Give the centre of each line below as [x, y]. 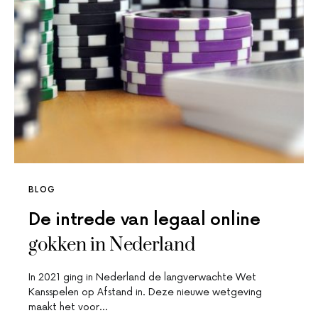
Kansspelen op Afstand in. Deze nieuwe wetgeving [145, 292]
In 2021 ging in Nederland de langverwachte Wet [142, 278]
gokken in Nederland [112, 246]
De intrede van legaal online [144, 220]
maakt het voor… [68, 307]
